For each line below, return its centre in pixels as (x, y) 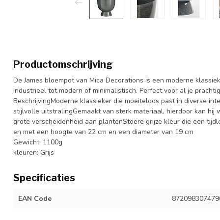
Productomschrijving (63, 64)
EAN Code (35, 199)
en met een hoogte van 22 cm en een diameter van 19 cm (103, 132)
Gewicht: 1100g (38, 142)
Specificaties (44, 178)
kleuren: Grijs (34, 152)
